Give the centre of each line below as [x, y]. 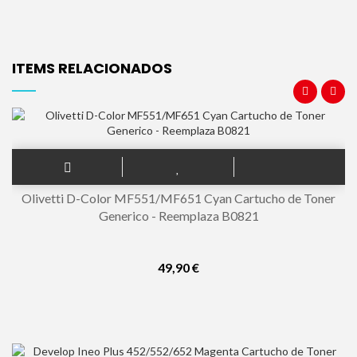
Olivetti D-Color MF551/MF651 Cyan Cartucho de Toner [178, 198]
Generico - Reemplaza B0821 [178, 216]
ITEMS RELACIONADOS [92, 68]
